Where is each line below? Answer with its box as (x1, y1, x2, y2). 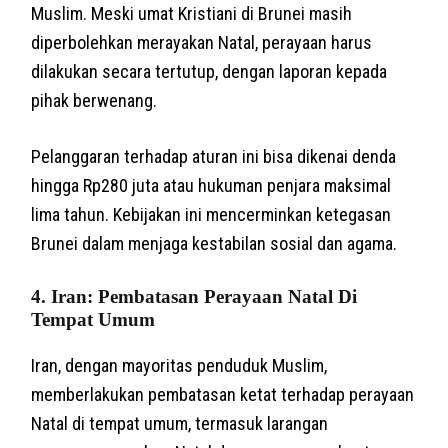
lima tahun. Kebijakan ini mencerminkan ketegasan (31, 203, 392, 225)
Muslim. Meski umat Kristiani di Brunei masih (31, 2, 353, 24)
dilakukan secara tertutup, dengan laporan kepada (31, 60, 388, 82)
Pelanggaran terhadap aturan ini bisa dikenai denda (31, 145, 397, 167)
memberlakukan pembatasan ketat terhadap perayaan (31, 383, 415, 405)
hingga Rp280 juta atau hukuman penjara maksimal (31, 174, 392, 196)
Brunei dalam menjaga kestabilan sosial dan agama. (31, 232, 398, 254)
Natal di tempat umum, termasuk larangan (31, 412, 329, 434)
